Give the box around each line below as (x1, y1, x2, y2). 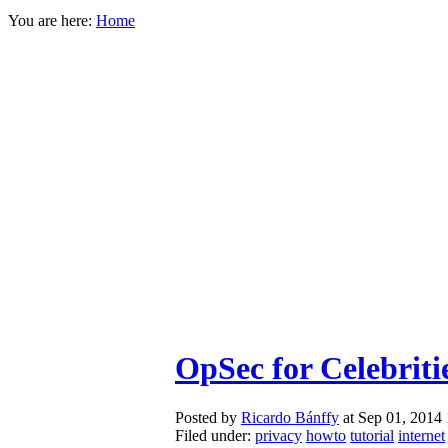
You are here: (8, 11, 92, 29)
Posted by (175, 408, 241, 426)
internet (398, 426, 445, 444)
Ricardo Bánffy (241, 408, 339, 426)
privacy (255, 426, 302, 444)
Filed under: (175, 426, 255, 444)
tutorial (350, 426, 394, 444)
